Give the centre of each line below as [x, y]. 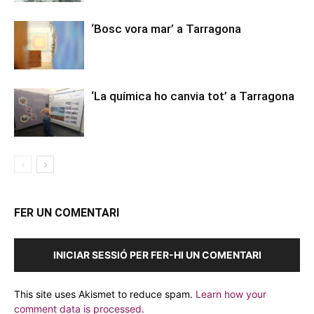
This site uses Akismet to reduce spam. [105, 294]
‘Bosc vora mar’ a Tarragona [166, 29]
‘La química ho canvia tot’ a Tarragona [193, 96]
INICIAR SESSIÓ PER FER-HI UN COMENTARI [157, 255]
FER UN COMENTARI [67, 213]
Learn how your [231, 294]
